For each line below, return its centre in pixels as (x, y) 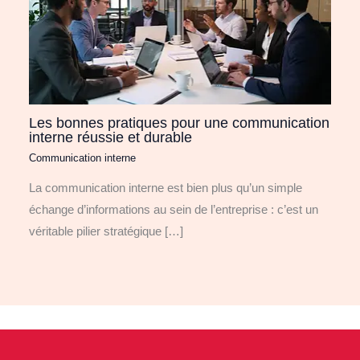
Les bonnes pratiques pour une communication (180, 123)
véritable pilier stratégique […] (106, 232)
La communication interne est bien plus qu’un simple (166, 188)
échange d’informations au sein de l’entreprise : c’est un (174, 210)
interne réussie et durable (111, 137)
